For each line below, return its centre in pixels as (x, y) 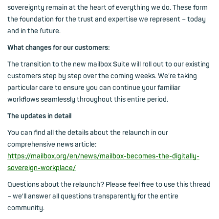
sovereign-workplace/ (42, 168)
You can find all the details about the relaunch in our (88, 133)
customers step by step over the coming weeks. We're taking (102, 76)
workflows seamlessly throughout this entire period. (88, 99)
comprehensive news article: (52, 144)
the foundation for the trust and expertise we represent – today (107, 19)
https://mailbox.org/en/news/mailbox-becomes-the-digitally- (103, 156)
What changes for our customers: (59, 48)
